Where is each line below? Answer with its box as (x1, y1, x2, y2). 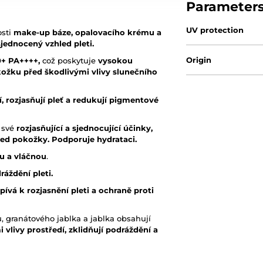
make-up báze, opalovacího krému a (14, 28, 161, 37)
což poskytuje (40, 56, 98, 65)
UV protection (186, 25, 244, 35)
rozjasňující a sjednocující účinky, (16, 123, 153, 133)
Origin (186, 55, 212, 65)
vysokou (98, 56, 133, 65)
